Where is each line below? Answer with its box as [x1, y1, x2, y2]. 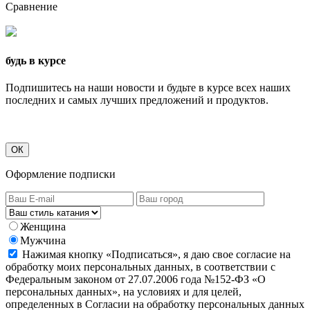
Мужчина [20, 234, 66, 246]
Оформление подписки [6, 167, 116, 180]
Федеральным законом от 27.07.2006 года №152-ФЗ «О [6, 273, 266, 285]
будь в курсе [6, 54, 66, 66]
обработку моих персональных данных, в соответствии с [6, 260, 275, 273]
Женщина [20, 220, 66, 232]
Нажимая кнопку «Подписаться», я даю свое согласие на [22, 248, 291, 260]
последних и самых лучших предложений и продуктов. [6, 93, 268, 106]
